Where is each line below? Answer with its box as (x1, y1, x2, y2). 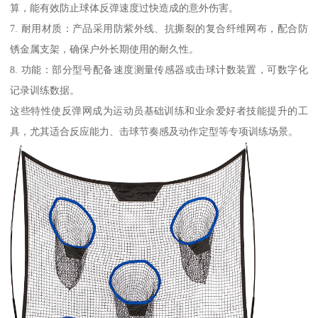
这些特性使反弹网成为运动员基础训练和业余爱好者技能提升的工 (10, 105, 308, 117)
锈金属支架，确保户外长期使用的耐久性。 (10, 43, 199, 55)
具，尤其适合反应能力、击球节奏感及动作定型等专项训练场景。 (10, 126, 299, 138)
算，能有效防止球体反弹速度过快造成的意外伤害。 (10, 2, 239, 14)
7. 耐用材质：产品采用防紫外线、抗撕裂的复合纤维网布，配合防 (10, 23, 308, 35)
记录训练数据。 (10, 84, 80, 97)
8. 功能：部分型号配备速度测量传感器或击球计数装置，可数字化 (10, 64, 308, 76)
